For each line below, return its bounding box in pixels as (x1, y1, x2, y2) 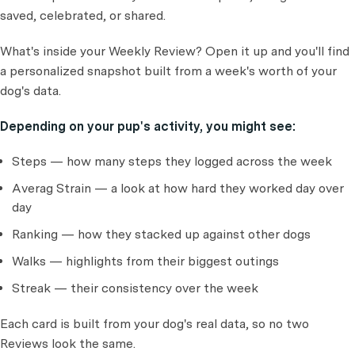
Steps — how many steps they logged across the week (12, 153, 332, 169)
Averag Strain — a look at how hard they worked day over (12, 180, 344, 196)
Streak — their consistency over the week (12, 280, 258, 296)
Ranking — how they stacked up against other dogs (12, 226, 311, 242)
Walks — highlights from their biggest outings (12, 253, 279, 269)
